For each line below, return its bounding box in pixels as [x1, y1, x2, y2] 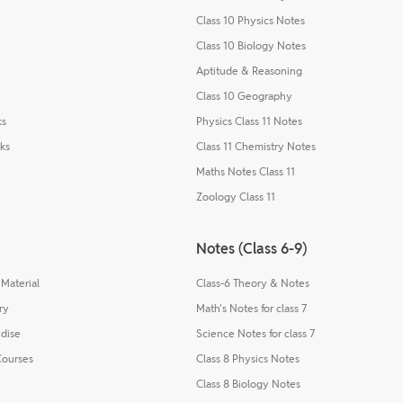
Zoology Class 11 [196, 189, 275, 203]
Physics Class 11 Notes [196, 113, 302, 128]
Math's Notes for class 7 [196, 300, 307, 315]
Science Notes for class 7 [196, 326, 315, 340]
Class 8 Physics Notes [196, 351, 300, 365]
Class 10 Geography [196, 88, 292, 103]
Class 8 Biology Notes [196, 376, 300, 390]
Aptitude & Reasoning [196, 63, 302, 77]
